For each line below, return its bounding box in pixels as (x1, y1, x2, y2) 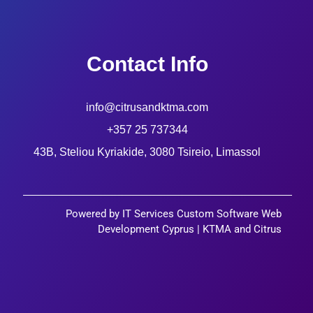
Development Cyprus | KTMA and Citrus (97, 222, 282, 235)
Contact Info (86, 52, 208, 75)
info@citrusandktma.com (86, 101, 209, 113)
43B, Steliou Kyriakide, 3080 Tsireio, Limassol (34, 145, 261, 158)
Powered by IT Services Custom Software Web (65, 207, 282, 220)
